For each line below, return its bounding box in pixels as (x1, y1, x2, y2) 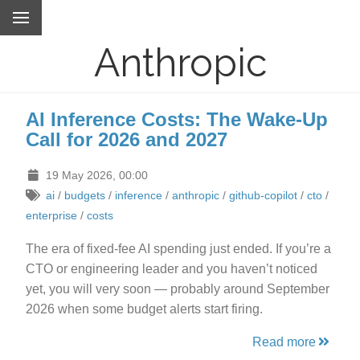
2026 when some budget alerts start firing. (26, 302, 263, 316)
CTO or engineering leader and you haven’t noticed (26, 262, 317, 276)
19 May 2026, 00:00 (45, 169, 148, 182)
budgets (63, 189, 105, 202)
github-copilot (228, 189, 297, 202)
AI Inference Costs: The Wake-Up (26, 108, 328, 131)
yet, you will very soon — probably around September (26, 282, 329, 296)
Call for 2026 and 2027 (26, 129, 227, 151)
